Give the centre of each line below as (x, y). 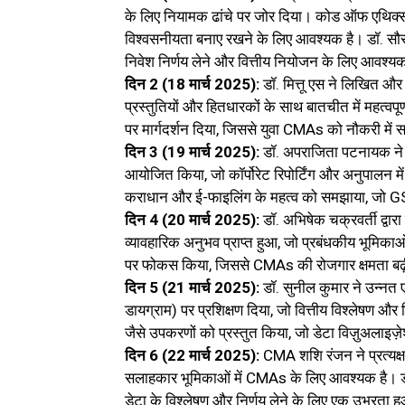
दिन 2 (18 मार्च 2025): (194, 85)
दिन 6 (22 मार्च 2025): (192, 356)
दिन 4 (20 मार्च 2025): (192, 220)
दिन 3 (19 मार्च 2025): (192, 152)
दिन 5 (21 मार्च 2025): (192, 288)
